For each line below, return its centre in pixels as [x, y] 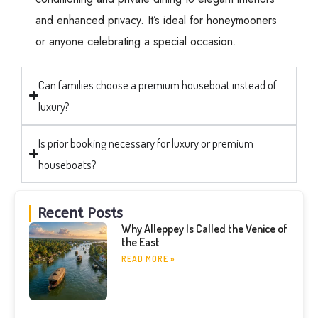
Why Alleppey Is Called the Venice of [204, 228]
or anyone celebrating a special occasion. [136, 41]
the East [140, 242]
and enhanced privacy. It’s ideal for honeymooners [156, 20]
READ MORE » [148, 258]
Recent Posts [80, 213]
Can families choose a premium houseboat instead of [158, 84]
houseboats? [68, 164]
